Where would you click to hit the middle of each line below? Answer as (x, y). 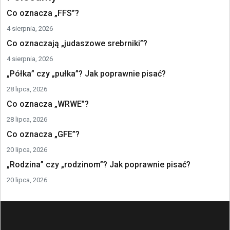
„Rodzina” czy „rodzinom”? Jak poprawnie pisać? (99, 165)
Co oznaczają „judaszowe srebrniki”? (77, 43)
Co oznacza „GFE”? (43, 134)
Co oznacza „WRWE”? (48, 104)
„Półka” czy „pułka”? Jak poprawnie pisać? (86, 74)
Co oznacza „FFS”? (43, 13)
